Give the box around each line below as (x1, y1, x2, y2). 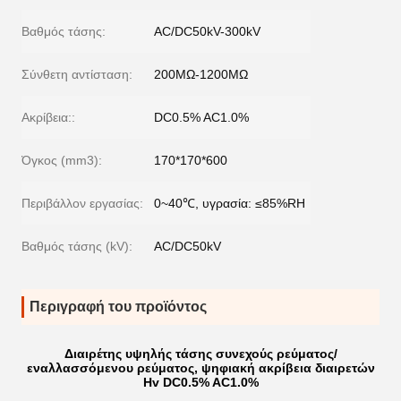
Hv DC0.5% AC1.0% (142, 375, 259, 389)
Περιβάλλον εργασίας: (21, 196, 143, 210)
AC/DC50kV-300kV (154, 24, 260, 38)
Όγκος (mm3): (21, 153, 102, 167)
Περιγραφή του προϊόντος (30, 299, 207, 314)
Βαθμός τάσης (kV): (21, 239, 132, 253)
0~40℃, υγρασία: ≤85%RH (154, 196, 305, 210)
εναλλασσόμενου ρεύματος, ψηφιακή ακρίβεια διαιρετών (26, 361, 375, 375)
